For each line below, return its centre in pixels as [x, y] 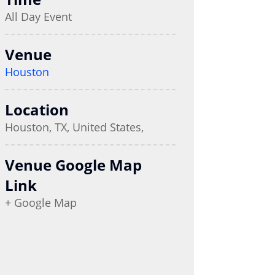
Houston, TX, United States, [74, 127]
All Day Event [38, 16]
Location [37, 109]
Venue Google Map [73, 165]
